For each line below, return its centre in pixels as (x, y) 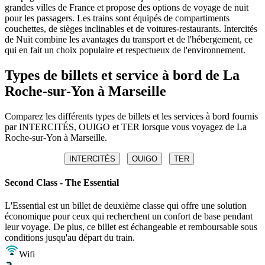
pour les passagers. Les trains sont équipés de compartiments (117, 18)
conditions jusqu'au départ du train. (70, 238)
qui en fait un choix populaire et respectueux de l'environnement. (125, 50)
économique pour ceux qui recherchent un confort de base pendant (129, 216)
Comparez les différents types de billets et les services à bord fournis (131, 116)
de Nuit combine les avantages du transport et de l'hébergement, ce (129, 39)
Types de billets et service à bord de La (122, 75)
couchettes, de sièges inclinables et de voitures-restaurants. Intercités (131, 28)
